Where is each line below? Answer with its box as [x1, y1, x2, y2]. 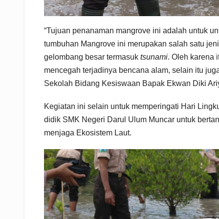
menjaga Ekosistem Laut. [44, 129, 131, 137]
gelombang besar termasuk [44, 53, 140, 62]
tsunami [140, 53, 168, 62]
